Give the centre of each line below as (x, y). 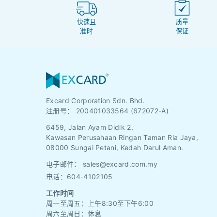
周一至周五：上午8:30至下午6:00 (100, 203)
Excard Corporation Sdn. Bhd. (95, 101)
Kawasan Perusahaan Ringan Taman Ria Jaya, (122, 138)
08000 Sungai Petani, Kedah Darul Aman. (115, 148)
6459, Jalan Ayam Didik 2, (90, 127)
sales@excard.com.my (120, 164)
